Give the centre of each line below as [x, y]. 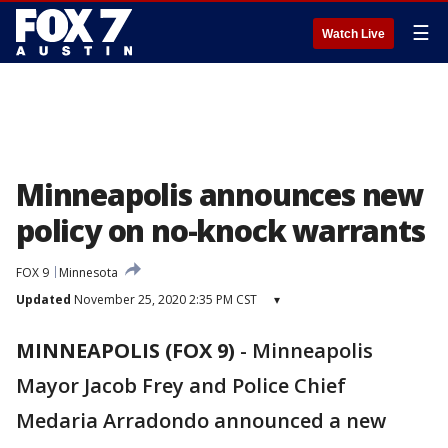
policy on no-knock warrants [220, 230]
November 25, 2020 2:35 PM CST [164, 299]
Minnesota [88, 272]
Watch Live [353, 34]
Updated [43, 299]
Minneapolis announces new [219, 194]
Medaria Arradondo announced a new [201, 420]
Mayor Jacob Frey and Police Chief [181, 385]
